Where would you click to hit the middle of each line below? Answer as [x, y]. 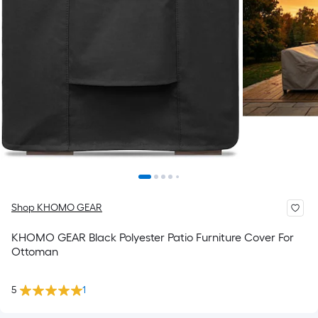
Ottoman [35, 252]
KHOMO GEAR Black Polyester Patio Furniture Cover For [153, 237]
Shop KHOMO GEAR [57, 208]
